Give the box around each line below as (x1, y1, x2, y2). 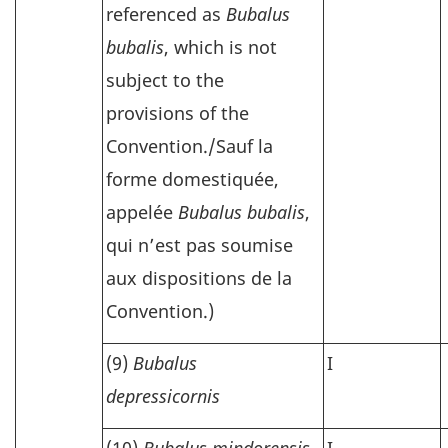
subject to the (106, 68, 224, 93)
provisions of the (106, 101, 249, 126)
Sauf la (216, 134, 273, 159)
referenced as (106, 2, 226, 27)
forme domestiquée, (106, 167, 279, 192)
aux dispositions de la (106, 266, 292, 291)
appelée (106, 200, 178, 225)
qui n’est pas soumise (106, 233, 293, 258)
